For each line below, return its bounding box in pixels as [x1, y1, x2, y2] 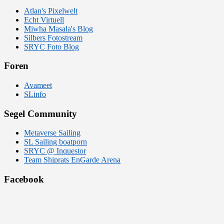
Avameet [24, 80, 52, 89]
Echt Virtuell [24, 15, 64, 24]
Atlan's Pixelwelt [24, 6, 77, 15]
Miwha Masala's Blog [24, 24, 93, 33]
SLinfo [24, 89, 46, 98]
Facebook [4, 174, 44, 185]
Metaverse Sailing [24, 128, 80, 137]
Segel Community [4, 108, 77, 119]
